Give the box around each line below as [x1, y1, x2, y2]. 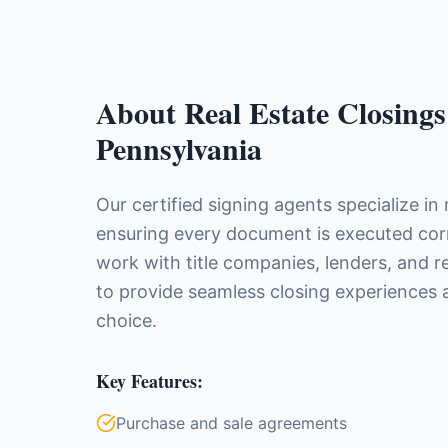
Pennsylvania [96, 126, 262, 170]
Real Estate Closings [184, 90, 446, 134]
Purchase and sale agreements [116, 413, 347, 433]
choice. [96, 310, 157, 331]
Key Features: [96, 368, 203, 394]
